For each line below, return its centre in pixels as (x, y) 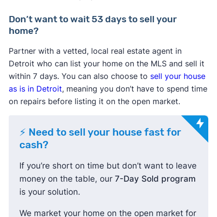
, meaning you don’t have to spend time (134, 88)
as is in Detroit (35, 88)
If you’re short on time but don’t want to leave (108, 165)
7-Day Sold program (155, 178)
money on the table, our (67, 178)
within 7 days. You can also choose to (79, 76)
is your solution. (51, 192)
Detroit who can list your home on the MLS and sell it (106, 63)
